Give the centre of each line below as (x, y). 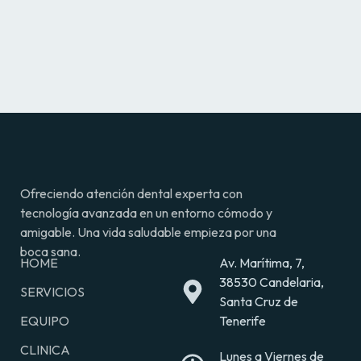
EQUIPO (45, 320)
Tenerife (242, 320)
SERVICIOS (52, 291)
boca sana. (50, 251)
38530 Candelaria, (271, 282)
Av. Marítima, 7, (261, 262)
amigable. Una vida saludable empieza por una (148, 232)
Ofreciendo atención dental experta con (131, 193)
